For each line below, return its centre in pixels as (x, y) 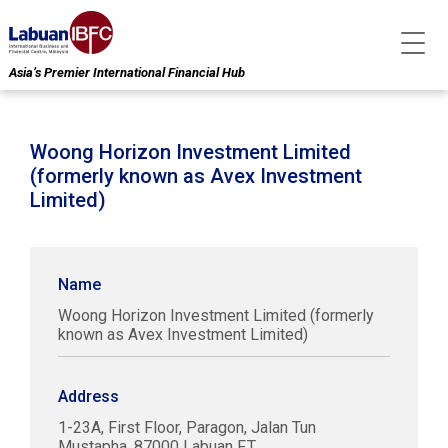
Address (88, 396)
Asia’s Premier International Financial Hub (127, 72)
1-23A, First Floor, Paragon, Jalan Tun (187, 427)
